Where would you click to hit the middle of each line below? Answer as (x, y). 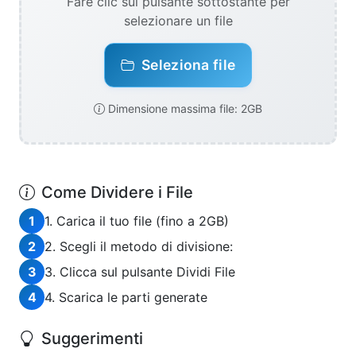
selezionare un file (178, 21)
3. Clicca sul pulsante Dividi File (140, 272)
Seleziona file (189, 65)
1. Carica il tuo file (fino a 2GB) (137, 221)
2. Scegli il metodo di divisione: (139, 246)
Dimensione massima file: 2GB (185, 108)
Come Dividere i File (117, 192)
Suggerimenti (92, 339)
